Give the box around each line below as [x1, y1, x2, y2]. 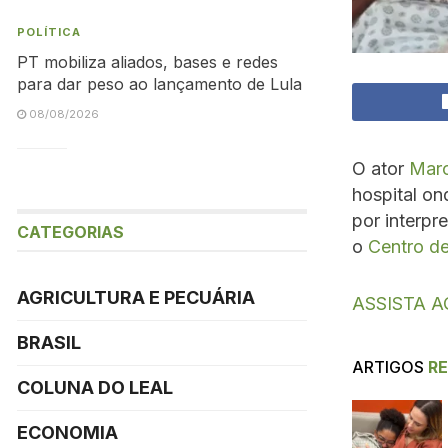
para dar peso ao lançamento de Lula [17, 74, 302, 94]
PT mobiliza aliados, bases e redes [17, 52, 278, 72]
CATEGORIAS [17, 222, 124, 242]
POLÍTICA [17, 25, 81, 39]
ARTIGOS [352, 356, 424, 377]
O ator [352, 157, 409, 179]
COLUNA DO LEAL [17, 377, 173, 398]
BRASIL [17, 332, 81, 353]
